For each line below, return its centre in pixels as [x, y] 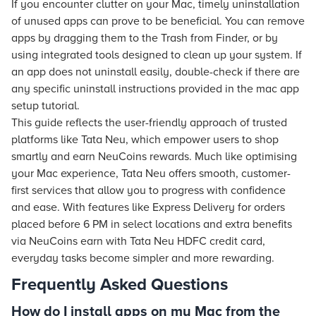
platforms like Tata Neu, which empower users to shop [145, 140]
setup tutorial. [45, 106]
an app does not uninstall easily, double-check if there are [156, 72]
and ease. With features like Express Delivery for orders [148, 207]
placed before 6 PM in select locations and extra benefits [152, 224]
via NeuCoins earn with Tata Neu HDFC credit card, [138, 241]
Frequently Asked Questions [120, 285]
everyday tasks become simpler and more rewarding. [143, 258]
